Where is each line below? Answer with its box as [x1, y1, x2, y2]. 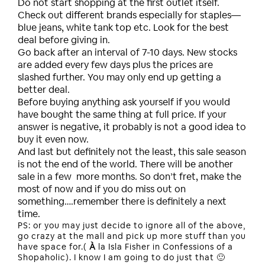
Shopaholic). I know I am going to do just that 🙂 [18, 251, 225, 263]
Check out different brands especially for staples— [18, 8, 241, 21]
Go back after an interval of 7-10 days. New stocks [18, 46, 237, 59]
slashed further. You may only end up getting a [18, 70, 221, 83]
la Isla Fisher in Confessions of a [98, 241, 233, 252]
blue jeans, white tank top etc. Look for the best [18, 21, 229, 34]
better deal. [18, 83, 70, 96]
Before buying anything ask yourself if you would [18, 95, 230, 108]
